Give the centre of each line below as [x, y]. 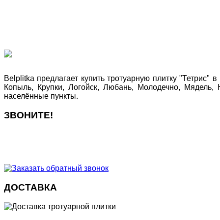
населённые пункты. [41, 96]
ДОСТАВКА [30, 188]
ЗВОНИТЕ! [28, 115]
